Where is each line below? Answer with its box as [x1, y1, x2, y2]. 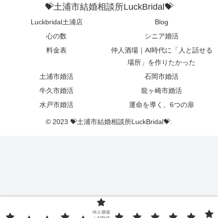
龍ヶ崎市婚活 [141, 87, 182, 95]
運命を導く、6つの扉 [129, 101, 194, 109]
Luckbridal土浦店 [30, 18, 83, 26]
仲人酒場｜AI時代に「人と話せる [110, 46, 213, 54]
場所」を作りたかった [127, 58, 196, 67]
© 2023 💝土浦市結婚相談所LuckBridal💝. [46, 118, 172, 126]
